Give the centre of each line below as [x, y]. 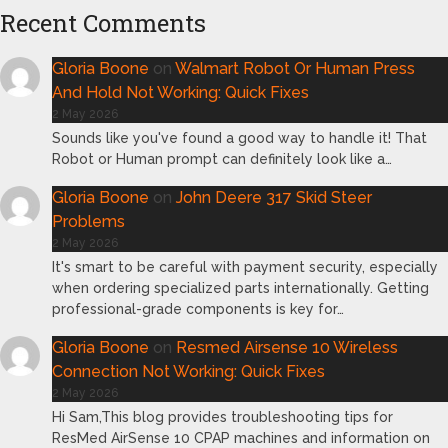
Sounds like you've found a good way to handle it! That [239, 138]
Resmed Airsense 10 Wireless [287, 348]
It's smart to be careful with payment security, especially [245, 267]
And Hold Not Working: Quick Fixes [180, 93]
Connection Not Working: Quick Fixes [188, 372]
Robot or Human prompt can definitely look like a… [222, 159]
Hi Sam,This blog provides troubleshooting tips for [222, 417]
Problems [88, 222]
